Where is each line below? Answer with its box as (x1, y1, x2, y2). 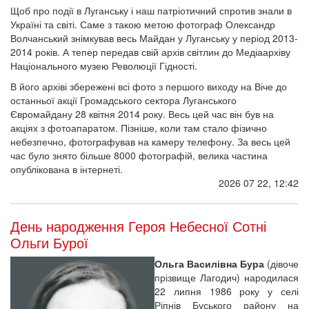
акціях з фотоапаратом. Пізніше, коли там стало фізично (10, 120, 267, 134)
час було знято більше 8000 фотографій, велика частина (10, 148, 268, 162)
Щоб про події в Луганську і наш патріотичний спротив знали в (10, 3, 292, 17)
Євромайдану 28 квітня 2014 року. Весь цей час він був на (10, 106, 274, 121)
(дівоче (264, 256, 299, 270)
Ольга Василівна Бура (154, 256, 264, 270)
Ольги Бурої (10, 232, 88, 252)
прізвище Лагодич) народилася (154, 270, 299, 284)
